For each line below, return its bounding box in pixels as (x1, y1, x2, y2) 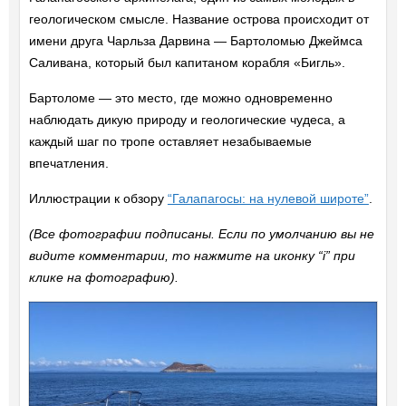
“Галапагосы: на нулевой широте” (167, 191, 369, 207)
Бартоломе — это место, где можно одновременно (28, 91, 333, 106)
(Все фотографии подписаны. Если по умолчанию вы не (28, 227, 374, 242)
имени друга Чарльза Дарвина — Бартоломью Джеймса (28, 34, 362, 49)
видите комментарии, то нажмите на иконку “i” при (28, 248, 355, 264)
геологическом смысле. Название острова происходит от (28, 12, 369, 27)
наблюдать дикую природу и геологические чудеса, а (28, 112, 345, 128)
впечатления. (28, 156, 109, 171)
